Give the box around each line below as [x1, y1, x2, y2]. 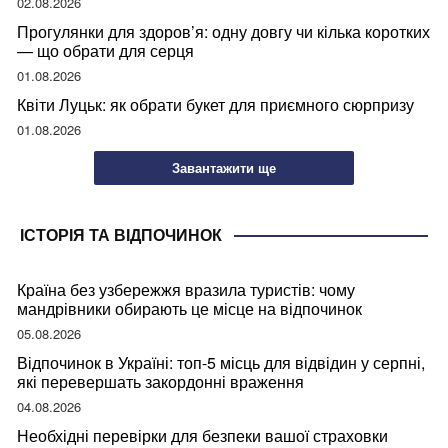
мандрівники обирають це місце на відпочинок [17, 296, 362, 320]
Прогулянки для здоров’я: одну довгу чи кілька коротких [17, 20, 430, 44]
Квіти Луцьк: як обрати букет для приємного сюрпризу [17, 93, 414, 117]
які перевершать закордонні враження [17, 369, 304, 393]
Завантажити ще [172, 158, 276, 178]
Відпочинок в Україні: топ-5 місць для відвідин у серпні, [17, 350, 425, 374]
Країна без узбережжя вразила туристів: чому [17, 277, 355, 301]
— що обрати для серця [17, 39, 194, 63]
